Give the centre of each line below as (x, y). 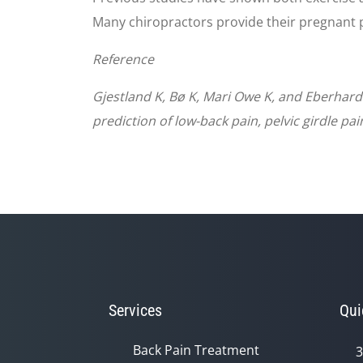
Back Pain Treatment (196, 350)
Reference (123, 59)
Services (135, 310)
